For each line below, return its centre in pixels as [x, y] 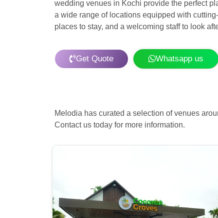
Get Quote [95, 58]
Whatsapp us [180, 58]
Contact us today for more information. [120, 125]
